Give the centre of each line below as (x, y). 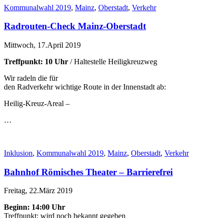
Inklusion (18, 153)
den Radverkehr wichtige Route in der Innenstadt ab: (85, 87)
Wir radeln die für (31, 78)
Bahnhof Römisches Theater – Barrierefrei (88, 172)
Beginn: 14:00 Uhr (35, 207)
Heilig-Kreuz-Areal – (37, 103)
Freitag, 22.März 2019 (38, 191)
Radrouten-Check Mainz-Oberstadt (75, 26)
